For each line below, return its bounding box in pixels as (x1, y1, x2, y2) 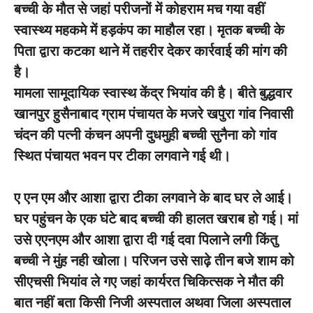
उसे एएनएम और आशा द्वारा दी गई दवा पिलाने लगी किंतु (14, 231, 277, 248)
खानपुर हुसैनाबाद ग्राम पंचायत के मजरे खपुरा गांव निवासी (14, 105, 293, 122)
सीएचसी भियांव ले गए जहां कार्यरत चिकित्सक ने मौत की (14, 273, 284, 290)
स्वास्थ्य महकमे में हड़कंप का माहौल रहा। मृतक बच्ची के (14, 22, 284, 38)
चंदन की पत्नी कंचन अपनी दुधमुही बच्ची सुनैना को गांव (14, 126, 277, 143)
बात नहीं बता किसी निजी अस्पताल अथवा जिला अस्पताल (14, 294, 291, 311)
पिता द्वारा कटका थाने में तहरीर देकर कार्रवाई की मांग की (14, 43, 287, 59)
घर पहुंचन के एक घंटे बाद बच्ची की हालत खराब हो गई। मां (14, 210, 298, 227)
